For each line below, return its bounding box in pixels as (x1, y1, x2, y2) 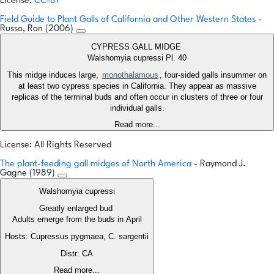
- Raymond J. (194, 160, 246, 169)
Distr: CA (61, 249, 93, 259)
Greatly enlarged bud (39, 204, 115, 213)
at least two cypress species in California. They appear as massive (18, 81, 256, 91)
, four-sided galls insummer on (160, 70, 267, 80)
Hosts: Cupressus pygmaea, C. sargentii (5, 232, 149, 242)
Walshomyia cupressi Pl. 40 (87, 53, 187, 63)
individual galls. (109, 103, 165, 113)
